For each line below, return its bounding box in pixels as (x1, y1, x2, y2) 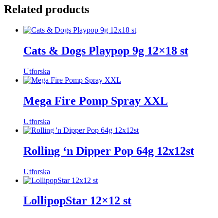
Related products (4, 3, 89, 16)
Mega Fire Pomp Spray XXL (23, 94, 168, 107)
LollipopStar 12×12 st (23, 194, 131, 207)
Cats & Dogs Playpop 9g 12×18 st (23, 44, 188, 57)
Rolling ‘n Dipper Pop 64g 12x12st (23, 144, 194, 157)
